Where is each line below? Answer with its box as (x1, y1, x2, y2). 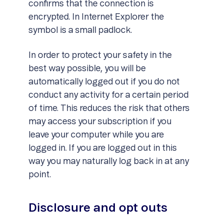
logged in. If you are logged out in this (28, 144, 177, 153)
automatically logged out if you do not (28, 78, 180, 86)
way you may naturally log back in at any (28, 157, 189, 166)
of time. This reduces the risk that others (28, 104, 190, 113)
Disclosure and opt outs (28, 202, 167, 214)
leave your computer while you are (28, 131, 164, 139)
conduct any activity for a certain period (28, 91, 189, 100)
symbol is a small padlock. (28, 26, 132, 35)
